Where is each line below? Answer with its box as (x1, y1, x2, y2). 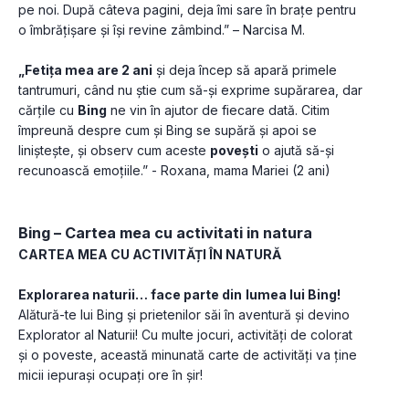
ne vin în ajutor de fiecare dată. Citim (107, 102, 330, 119)
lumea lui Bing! (246, 287, 341, 303)
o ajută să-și (258, 142, 334, 159)
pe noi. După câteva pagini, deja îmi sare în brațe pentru (18, 2, 356, 18)
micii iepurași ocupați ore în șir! (18, 367, 203, 383)
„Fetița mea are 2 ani (18, 62, 152, 79)
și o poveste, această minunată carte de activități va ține (18, 347, 357, 363)
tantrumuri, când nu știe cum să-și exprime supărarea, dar (18, 82, 362, 99)
